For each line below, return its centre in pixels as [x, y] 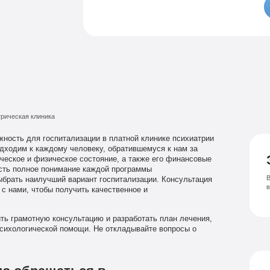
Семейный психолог [132, 5]
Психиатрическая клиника [152, 23]
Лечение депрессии [128, 40]
